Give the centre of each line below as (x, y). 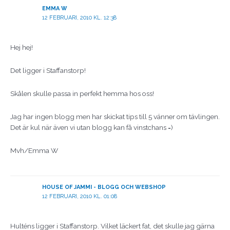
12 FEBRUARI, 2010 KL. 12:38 (79, 17)
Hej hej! (22, 47)
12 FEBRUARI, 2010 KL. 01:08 (79, 197)
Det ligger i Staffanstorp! (48, 71)
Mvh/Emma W (34, 150)
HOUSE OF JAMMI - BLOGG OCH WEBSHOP (104, 187)
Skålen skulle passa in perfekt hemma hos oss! (82, 94)
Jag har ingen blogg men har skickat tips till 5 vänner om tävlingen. (115, 116)
